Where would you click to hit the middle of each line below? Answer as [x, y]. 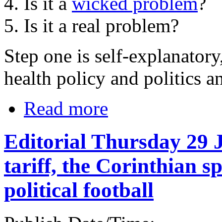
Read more [66, 109]
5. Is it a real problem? [91, 26]
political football [79, 190]
